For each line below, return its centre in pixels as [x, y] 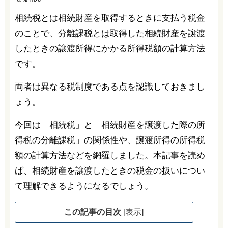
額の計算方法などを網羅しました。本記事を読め [110, 155]
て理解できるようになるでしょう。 [84, 186]
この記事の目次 [94, 212]
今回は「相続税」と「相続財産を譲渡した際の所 [110, 125]
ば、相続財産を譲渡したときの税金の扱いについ [110, 171]
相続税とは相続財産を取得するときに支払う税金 [110, 18]
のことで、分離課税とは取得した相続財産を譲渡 [110, 33]
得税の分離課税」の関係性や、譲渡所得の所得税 [110, 140]
